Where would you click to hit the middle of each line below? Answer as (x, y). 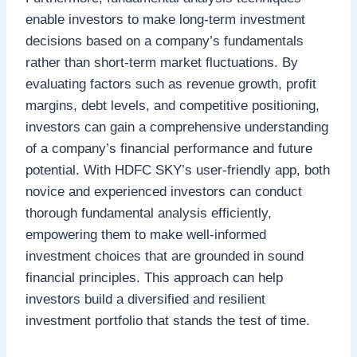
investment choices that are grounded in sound (165, 256)
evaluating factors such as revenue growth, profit (171, 84)
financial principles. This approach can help (154, 277)
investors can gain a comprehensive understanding (177, 127)
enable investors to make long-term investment (165, 19)
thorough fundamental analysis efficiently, (149, 213)
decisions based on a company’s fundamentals (165, 41)
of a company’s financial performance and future (169, 148)
